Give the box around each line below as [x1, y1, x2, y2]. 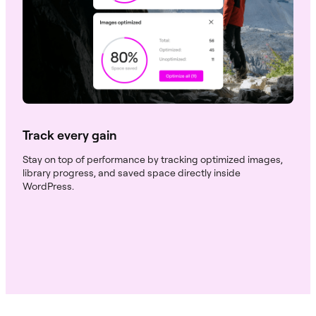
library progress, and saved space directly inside [23, 166, 241, 178]
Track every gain [23, 126, 117, 142]
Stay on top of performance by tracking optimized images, [23, 152, 283, 165]
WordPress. [23, 179, 74, 192]
